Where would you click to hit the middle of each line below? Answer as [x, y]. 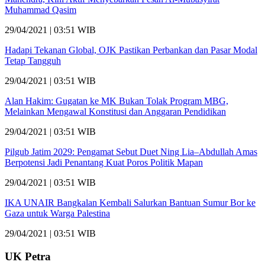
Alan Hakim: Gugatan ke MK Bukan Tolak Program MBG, [117, 101]
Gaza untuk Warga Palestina [57, 213]
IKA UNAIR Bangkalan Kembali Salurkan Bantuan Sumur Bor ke [130, 202]
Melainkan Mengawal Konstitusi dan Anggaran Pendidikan [115, 111]
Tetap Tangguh [33, 60]
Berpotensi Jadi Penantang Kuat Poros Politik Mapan [104, 162]
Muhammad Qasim [41, 9]
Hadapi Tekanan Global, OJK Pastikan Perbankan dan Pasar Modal [131, 50]
